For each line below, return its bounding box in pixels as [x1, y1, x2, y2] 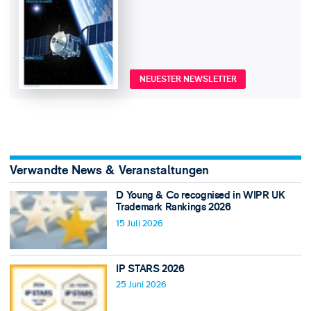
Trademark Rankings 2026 [116, 200, 231, 214]
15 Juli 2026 [116, 217, 164, 229]
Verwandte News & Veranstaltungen [9, 162, 209, 179]
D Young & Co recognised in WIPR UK [116, 188, 285, 202]
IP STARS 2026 [116, 262, 185, 276]
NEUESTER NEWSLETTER [139, 74, 237, 85]
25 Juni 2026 [116, 279, 167, 291]
